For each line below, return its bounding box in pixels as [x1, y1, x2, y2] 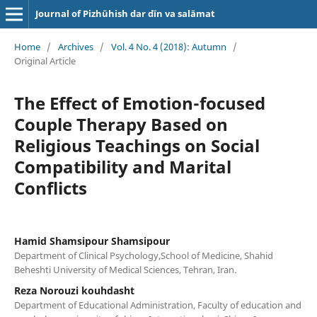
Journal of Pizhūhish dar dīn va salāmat [35, 7, 215, 20]
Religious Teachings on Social [13, 133, 260, 157]
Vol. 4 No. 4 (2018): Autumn [110, 40, 226, 53]
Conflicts [13, 175, 87, 200]
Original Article [13, 54, 76, 67]
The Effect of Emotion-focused [13, 91, 265, 115]
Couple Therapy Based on [13, 112, 228, 136]
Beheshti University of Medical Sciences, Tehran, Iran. [13, 263, 236, 276]
